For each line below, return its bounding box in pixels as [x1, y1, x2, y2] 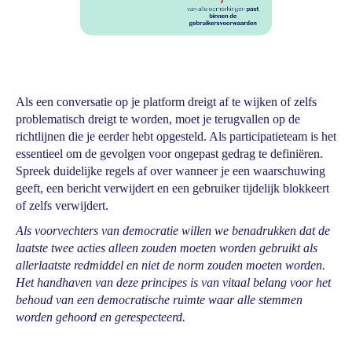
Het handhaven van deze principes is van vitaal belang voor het [16, 276, 331, 289]
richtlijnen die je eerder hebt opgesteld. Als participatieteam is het [16, 130, 336, 143]
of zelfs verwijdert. [16, 199, 108, 212]
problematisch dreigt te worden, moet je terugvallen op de [16, 112, 300, 126]
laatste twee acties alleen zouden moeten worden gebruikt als [16, 241, 317, 255]
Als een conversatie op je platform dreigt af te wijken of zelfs [16, 95, 317, 108]
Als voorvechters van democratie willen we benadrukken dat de [16, 224, 330, 237]
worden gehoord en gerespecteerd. [16, 310, 185, 324]
